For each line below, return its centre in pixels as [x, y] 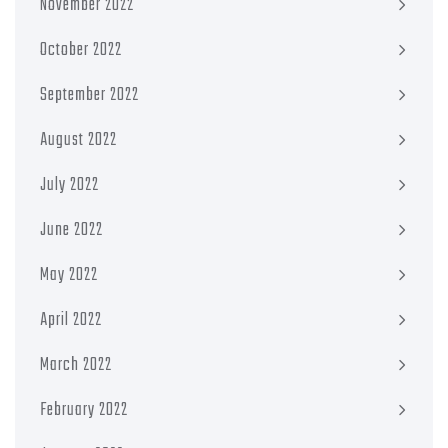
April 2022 [71, 321]
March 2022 [76, 366]
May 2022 [69, 276]
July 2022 [69, 186]
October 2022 [81, 51]
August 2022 [78, 141]
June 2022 [71, 231]
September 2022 [89, 96]
